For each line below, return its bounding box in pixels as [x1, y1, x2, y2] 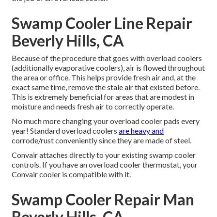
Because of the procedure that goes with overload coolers [12, 53, 202, 63]
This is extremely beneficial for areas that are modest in [12, 92, 194, 102]
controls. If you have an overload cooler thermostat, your [12, 160, 198, 170]
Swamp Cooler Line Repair [12, 14, 192, 33]
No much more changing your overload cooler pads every [12, 116, 200, 126]
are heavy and [119, 126, 164, 136]
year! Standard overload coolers [12, 126, 119, 136]
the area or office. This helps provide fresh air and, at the [12, 73, 196, 82]
